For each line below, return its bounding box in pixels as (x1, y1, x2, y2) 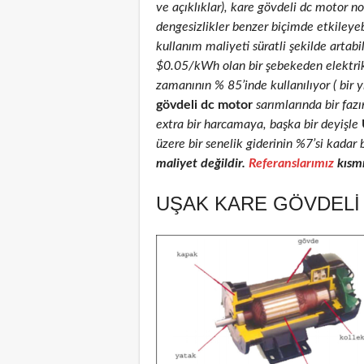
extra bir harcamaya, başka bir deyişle (156, 117, 358, 131)
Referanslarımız (249, 156, 334, 170)
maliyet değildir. (156, 156, 249, 170)
